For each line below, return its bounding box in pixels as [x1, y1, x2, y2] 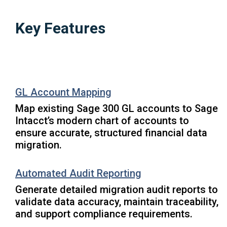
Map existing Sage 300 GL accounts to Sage [15, 102, 218, 115]
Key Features [15, 19, 105, 37]
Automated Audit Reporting [15, 167, 141, 179]
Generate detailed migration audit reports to [15, 183, 218, 196]
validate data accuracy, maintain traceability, [15, 196, 218, 208]
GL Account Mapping [15, 86, 111, 98]
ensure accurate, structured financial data [15, 127, 207, 139]
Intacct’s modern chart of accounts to [15, 115, 189, 127]
